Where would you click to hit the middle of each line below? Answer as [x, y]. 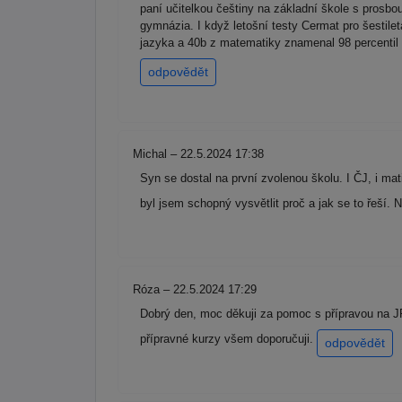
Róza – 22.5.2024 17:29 [195, 290]
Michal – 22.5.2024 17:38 [198, 154]
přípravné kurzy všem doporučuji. [228, 339]
